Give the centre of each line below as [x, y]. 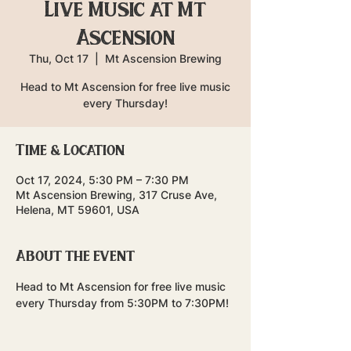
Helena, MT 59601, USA [78, 210]
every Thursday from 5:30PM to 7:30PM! [122, 303]
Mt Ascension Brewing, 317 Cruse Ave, [116, 195]
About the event [75, 255]
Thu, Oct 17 [59, 58]
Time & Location [70, 149]
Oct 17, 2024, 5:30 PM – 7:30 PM [102, 180]
